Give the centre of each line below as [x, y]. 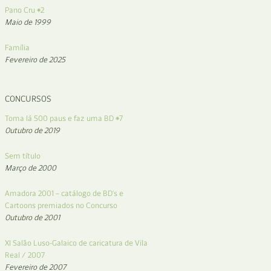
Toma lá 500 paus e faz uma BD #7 [64, 118]
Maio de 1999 [28, 22]
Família [17, 47]
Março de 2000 [31, 168]
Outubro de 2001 [32, 217]
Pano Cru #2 [24, 10]
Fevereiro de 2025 [35, 60]
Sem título [23, 156]
